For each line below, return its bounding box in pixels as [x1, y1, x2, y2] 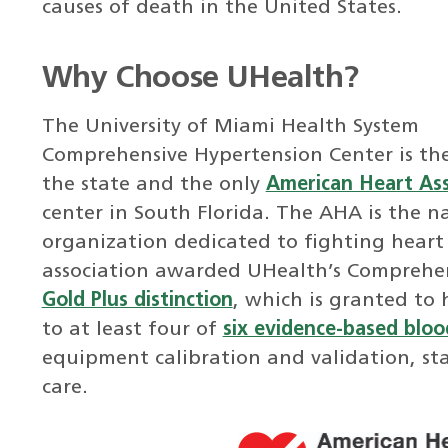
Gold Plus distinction [41, 290, 233, 311]
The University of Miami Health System [41, 116, 419, 137]
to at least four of [41, 319, 223, 340]
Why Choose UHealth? [41, 63, 359, 95]
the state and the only [41, 174, 266, 195]
